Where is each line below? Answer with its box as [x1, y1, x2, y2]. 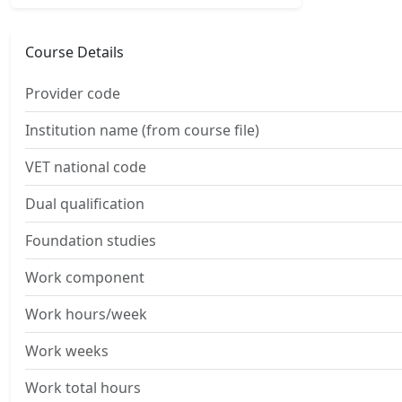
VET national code [25, 157, 146, 177]
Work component [25, 267, 144, 287]
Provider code [25, 83, 120, 103]
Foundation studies [25, 231, 156, 250]
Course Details [25, 42, 124, 62]
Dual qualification [25, 194, 144, 214]
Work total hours [25, 378, 141, 398]
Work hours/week [25, 304, 147, 324]
